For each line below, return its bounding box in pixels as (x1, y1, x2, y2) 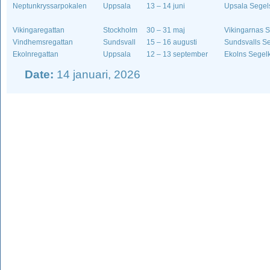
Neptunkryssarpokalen (13, 2, 87, 10)
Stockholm (103, 26, 137, 34)
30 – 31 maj (146, 26, 185, 34)
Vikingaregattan (13, 26, 64, 34)
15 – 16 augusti (146, 38, 197, 46)
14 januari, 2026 (54, 68, 140, 81)
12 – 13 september (146, 50, 208, 58)
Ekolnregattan (13, 50, 58, 58)
